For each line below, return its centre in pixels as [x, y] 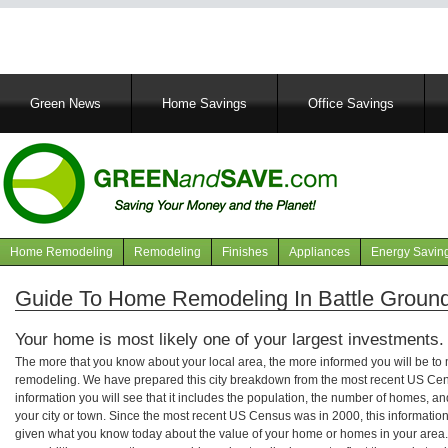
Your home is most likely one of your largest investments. [229, 339]
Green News [65, 103]
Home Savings [204, 103]
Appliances [319, 251]
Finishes [245, 251]
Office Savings [351, 103]
